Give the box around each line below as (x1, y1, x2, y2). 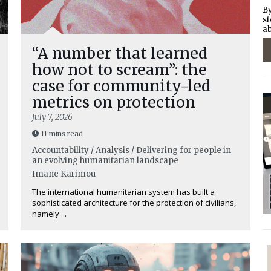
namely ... (32, 208, 67, 219)
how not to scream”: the (32, 60, 207, 79)
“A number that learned (32, 44, 207, 63)
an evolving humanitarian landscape (32, 155, 178, 166)
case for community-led (32, 76, 211, 96)
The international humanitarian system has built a (32, 186, 215, 197)
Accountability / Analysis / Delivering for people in (32, 145, 231, 155)
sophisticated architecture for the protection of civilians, (32, 197, 236, 208)
